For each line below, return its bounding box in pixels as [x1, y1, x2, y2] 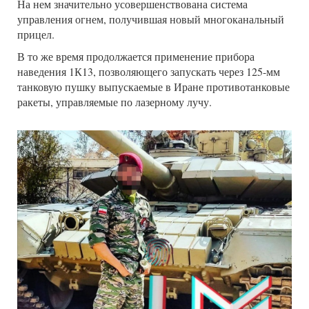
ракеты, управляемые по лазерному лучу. [17, 94, 212, 109]
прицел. [17, 26, 54, 41]
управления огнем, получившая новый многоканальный [17, 11, 284, 26]
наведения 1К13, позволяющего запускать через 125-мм [17, 63, 280, 79]
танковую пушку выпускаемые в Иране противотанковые [17, 79, 290, 94]
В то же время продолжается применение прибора [17, 48, 255, 63]
